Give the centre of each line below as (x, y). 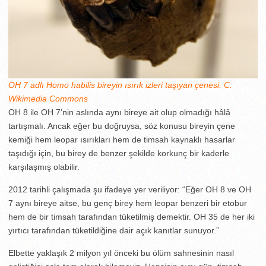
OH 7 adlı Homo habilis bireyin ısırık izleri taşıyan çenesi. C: (120, 85)
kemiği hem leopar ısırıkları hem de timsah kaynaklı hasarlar (122, 139)
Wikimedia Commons (48, 98)
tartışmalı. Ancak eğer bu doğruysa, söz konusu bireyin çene (122, 126)
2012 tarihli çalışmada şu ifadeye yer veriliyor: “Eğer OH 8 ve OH (130, 189)
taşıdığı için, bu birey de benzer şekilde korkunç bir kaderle (119, 153)
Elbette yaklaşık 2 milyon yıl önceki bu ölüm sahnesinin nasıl (121, 253)
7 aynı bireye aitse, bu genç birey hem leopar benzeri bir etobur (128, 203)
